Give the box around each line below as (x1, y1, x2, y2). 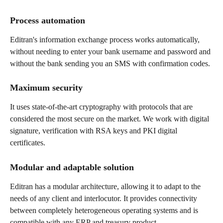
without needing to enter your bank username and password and (10, 47, 213, 56)
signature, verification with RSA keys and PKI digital (10, 126, 179, 135)
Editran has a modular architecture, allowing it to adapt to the (10, 182, 203, 191)
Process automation (10, 15, 85, 25)
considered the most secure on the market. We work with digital (10, 114, 211, 123)
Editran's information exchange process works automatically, (10, 35, 202, 44)
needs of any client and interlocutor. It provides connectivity (10, 194, 199, 203)
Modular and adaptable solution (10, 162, 134, 172)
